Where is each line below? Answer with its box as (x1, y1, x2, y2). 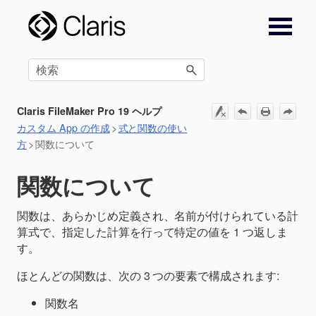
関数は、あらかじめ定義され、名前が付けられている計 (17, 207, 299, 224)
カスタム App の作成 (17, 120, 110, 135)
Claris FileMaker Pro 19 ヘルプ (17, 104, 162, 119)
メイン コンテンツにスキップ (83, 16, 233, 28)
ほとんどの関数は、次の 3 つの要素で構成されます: (17, 267, 280, 284)
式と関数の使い (118, 120, 188, 135)
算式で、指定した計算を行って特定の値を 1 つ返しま (17, 223, 288, 240)
